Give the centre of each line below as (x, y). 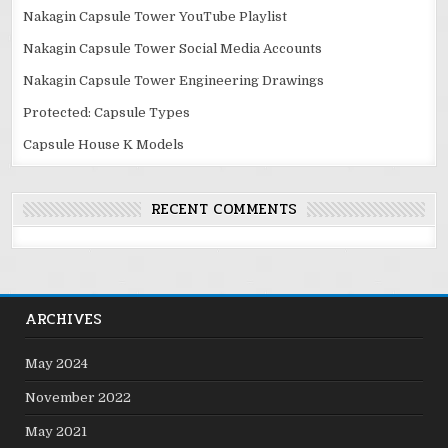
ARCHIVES (64, 319)
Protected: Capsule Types (107, 113)
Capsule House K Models (104, 145)
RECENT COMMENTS (224, 209)
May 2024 (57, 364)
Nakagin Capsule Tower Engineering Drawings (174, 81)
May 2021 (56, 432)
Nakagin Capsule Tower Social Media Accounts (173, 49)
